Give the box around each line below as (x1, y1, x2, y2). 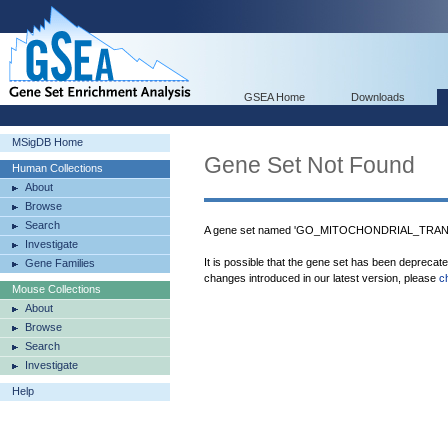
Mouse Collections (12, 283, 101, 295)
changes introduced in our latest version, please (204, 272, 439, 284)
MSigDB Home (12, 136, 83, 148)
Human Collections (12, 162, 103, 174)
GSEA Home (244, 91, 305, 103)
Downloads (351, 91, 405, 103)
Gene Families (25, 257, 95, 269)
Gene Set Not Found (204, 152, 415, 178)
